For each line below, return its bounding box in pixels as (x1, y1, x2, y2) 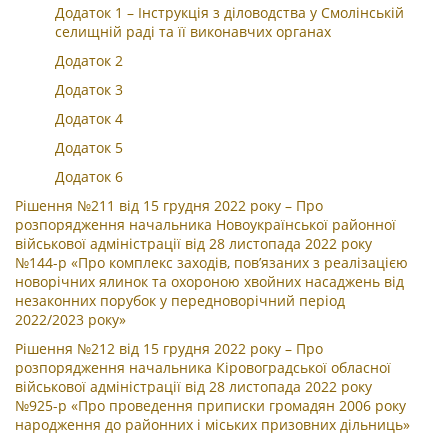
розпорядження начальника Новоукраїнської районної (15, 215, 396, 234)
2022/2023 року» (15, 310, 126, 329)
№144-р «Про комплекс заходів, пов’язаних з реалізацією (15, 253, 408, 272)
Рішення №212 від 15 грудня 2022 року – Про (15, 339, 323, 358)
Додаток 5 (55, 138, 123, 157)
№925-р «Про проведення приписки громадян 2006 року (15, 396, 406, 415)
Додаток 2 (55, 51, 123, 70)
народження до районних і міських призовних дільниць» (15, 415, 410, 434)
